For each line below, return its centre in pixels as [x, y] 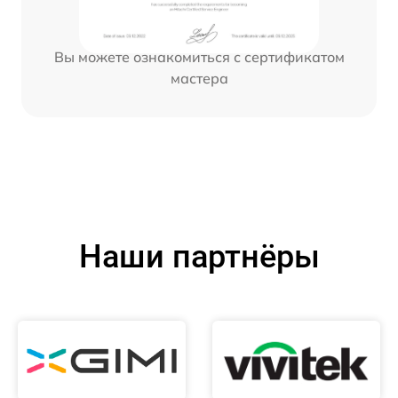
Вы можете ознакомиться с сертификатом [199, 57]
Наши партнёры [199, 257]
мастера [199, 79]
